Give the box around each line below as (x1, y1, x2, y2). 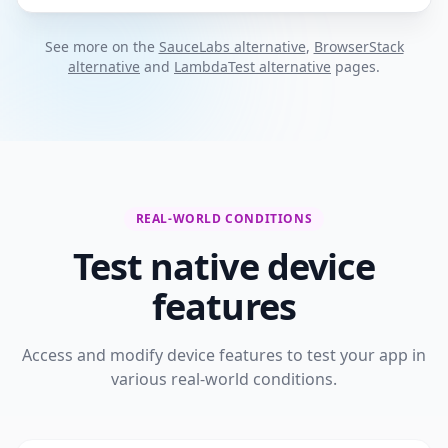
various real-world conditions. (111, 367, 337, 390)
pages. (331, 56, 380, 76)
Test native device (72, 241, 376, 291)
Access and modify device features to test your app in (22, 343, 426, 366)
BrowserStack (313, 36, 404, 56)
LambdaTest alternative (174, 56, 331, 76)
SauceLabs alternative (158, 36, 306, 56)
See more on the (44, 36, 159, 56)
